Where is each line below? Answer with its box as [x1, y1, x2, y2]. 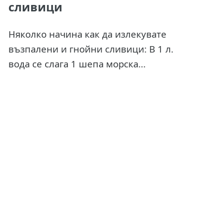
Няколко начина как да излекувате [8, 27, 166, 40]
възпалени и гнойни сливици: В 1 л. [8, 42, 173, 55]
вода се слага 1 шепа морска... [8, 57, 146, 70]
